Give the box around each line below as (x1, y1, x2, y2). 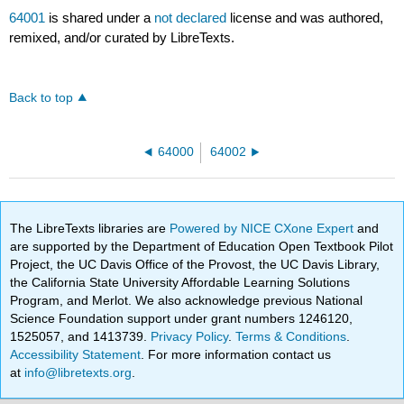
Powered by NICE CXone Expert (170, 220, 358, 235)
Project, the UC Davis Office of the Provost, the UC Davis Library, (10, 256, 381, 271)
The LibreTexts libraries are (10, 220, 170, 235)
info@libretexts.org (21, 364, 133, 380)
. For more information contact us (141, 346, 332, 362)
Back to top (9, 91, 74, 106)
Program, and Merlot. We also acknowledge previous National (10, 292, 363, 308)
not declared (154, 10, 231, 26)
